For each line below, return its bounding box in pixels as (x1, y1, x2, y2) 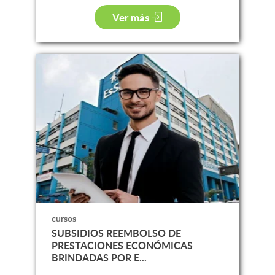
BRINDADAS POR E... (51, 250, 147, 265)
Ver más (112, 9, 152, 25)
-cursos (48, 212, 76, 224)
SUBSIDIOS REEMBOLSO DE (51, 225, 181, 240)
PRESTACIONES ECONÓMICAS (51, 238, 193, 252)
